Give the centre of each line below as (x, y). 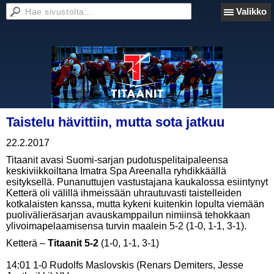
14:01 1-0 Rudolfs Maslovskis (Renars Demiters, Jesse (125, 265)
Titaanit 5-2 (72, 243)
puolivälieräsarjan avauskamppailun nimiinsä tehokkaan (128, 215)
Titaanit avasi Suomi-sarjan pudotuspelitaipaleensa (117, 160)
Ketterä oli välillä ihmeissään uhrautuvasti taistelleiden (124, 193)
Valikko (251, 11)
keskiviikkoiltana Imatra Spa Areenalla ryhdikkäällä (116, 171)
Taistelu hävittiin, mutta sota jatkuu (115, 122)
